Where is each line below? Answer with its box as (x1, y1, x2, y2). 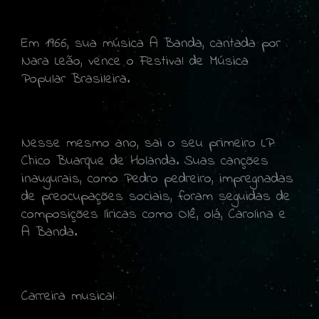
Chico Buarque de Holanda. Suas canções (21, 150, 268, 172)
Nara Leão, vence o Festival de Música (21, 51, 249, 72)
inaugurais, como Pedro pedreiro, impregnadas (21, 168, 293, 189)
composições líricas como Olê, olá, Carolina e (21, 204, 286, 225)
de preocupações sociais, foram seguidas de (21, 186, 291, 207)
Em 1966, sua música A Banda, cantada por (21, 33, 281, 54)
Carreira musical (21, 286, 115, 307)
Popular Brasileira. (21, 68, 130, 90)
